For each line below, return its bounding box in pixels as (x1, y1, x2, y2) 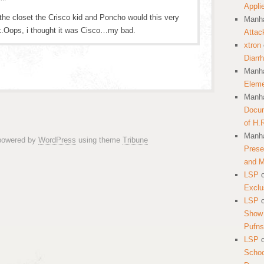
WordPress (38, 136, 76, 144)
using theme (76, 136, 123, 144)
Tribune (123, 136, 148, 144)
